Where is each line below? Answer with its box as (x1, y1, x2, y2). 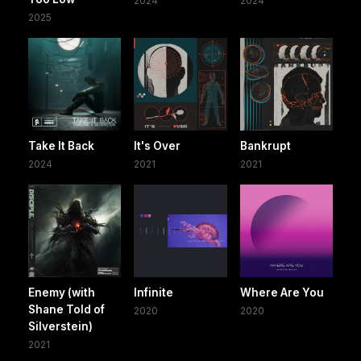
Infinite (134, 286, 174, 300)
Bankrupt (239, 139, 291, 153)
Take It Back (28, 139, 94, 153)
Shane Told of (28, 303, 105, 317)
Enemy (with (28, 286, 95, 300)
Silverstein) (28, 320, 93, 334)
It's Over (134, 139, 181, 153)
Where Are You (239, 286, 324, 300)
